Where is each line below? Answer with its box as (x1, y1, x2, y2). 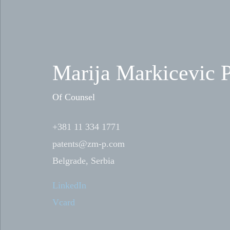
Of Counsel (52, 92, 95, 102)
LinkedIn (52, 180, 86, 190)
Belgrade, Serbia (52, 156, 114, 166)
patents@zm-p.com (52, 139, 125, 149)
